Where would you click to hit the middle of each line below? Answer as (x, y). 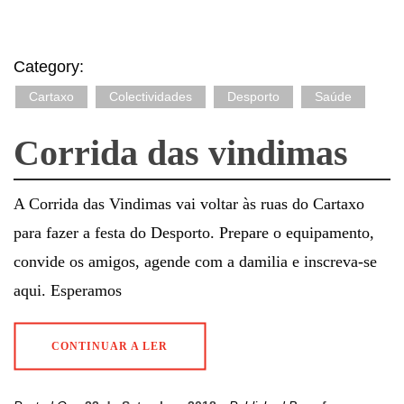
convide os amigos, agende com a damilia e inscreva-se (195, 261)
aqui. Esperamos (68, 290)
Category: (49, 66)
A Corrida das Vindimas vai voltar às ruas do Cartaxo (189, 203)
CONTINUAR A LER (110, 346)
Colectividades (151, 96)
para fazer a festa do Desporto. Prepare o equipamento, (194, 232)
